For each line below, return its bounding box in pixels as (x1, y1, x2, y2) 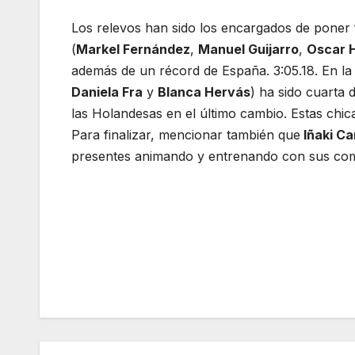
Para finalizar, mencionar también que (71, 127, 300, 143)
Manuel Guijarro (198, 41, 299, 58)
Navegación (71, 235, 214, 267)
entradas (71, 300, 176, 332)
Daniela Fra (71, 84, 143, 101)
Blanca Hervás (158, 84, 250, 101)
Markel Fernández (76, 41, 190, 58)
